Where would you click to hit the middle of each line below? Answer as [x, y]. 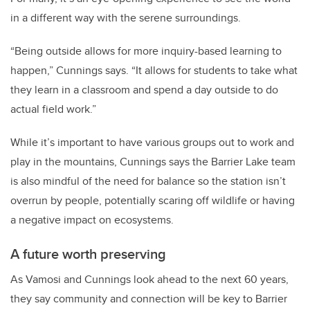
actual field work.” [53, 109]
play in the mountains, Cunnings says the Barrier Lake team [153, 161]
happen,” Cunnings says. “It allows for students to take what [154, 70]
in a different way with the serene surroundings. [126, 17]
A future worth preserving [88, 253]
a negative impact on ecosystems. [92, 219]
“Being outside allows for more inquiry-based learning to [146, 51]
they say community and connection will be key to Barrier [149, 298]
